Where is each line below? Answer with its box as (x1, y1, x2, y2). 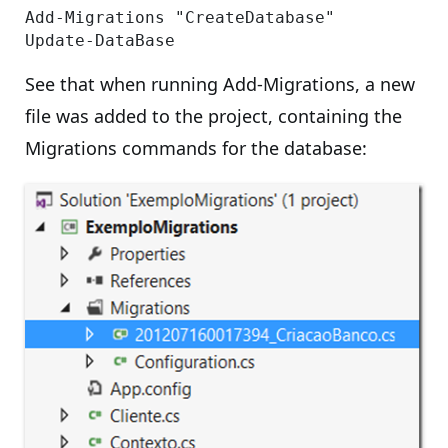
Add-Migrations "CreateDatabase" (25, 8, 335, 27)
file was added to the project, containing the (25, 104, 402, 128)
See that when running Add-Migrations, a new (25, 72, 415, 96)
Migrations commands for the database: (25, 136, 367, 160)
